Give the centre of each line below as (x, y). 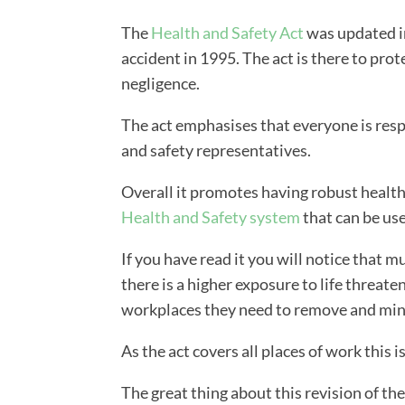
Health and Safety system (211, 217)
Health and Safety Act (228, 33)
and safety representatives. (217, 151)
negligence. (161, 84)
